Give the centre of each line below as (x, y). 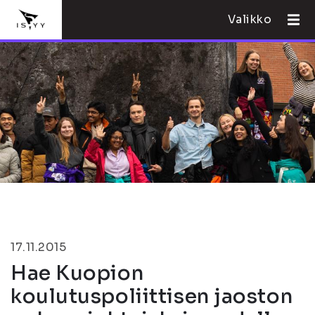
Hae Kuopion (77, 273)
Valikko (250, 19)
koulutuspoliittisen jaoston (152, 296)
